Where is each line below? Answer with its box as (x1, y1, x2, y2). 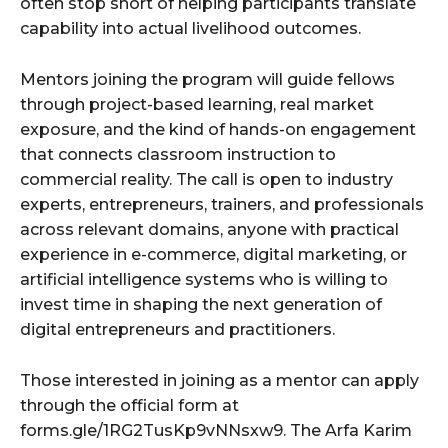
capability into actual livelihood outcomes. (20, 19, 361, 39)
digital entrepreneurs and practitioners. (20, 320, 335, 340)
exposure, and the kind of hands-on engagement (20, 120, 416, 140)
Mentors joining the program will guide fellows (20, 70, 395, 90)
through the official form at (20, 396, 239, 416)
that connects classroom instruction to (20, 145, 336, 165)
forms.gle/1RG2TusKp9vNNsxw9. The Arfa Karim (20, 421, 412, 441)
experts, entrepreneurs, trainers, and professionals (20, 195, 424, 215)
